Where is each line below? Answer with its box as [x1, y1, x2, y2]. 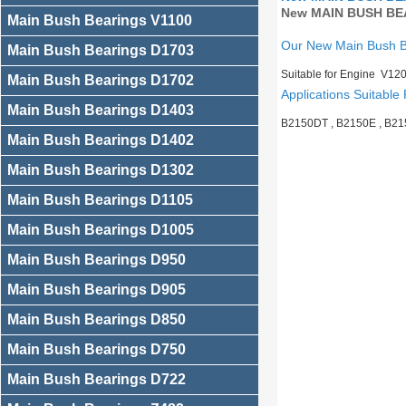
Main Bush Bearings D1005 [7, 222, 194, 237]
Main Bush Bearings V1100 [7, 13, 192, 28]
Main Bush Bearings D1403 [7, 102, 194, 118]
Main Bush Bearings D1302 [7, 162, 194, 178]
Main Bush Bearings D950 [7, 252, 186, 267]
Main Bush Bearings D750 [7, 342, 186, 357]
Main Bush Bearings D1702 [7, 72, 194, 88]
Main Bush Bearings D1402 [7, 132, 194, 148]
